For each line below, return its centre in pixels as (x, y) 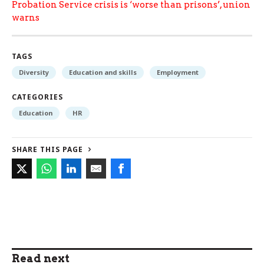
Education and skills (103, 72)
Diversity (34, 72)
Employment (178, 72)
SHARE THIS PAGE (47, 149)
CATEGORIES (37, 97)
